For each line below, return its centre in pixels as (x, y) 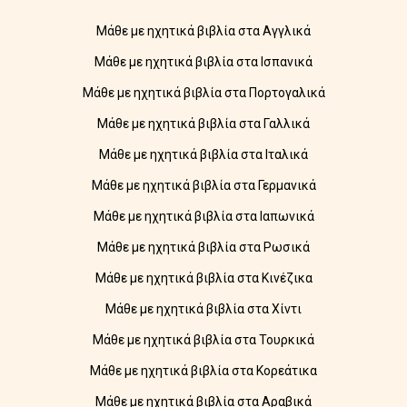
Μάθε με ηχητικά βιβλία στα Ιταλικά (203, 155)
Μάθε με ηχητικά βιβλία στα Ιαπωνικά (203, 217)
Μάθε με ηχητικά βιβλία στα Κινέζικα (203, 278)
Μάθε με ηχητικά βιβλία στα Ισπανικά (203, 62)
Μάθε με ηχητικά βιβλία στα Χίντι (203, 309)
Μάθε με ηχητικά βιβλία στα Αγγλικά (203, 31)
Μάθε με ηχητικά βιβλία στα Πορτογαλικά (203, 93)
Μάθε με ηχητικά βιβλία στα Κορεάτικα (203, 371)
